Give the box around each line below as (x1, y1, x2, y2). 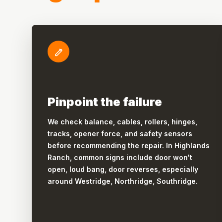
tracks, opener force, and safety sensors (48, 129, 192, 138)
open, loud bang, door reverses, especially (48, 165, 198, 173)
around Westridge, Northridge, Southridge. (48, 177, 198, 185)
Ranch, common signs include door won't (48, 153, 192, 162)
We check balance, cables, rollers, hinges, (48, 117, 197, 126)
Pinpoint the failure (48, 95, 162, 109)
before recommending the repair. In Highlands (48, 141, 210, 150)
